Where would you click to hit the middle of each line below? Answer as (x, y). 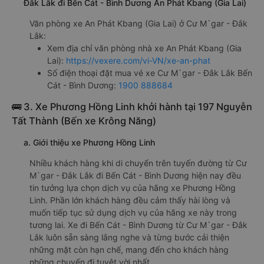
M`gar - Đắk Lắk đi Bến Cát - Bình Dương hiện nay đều (135, 176)
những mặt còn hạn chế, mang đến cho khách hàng (129, 250)
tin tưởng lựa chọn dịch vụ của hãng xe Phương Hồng (133, 188)
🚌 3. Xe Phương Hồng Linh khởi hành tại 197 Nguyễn (132, 107)
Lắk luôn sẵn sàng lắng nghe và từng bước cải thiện (129, 237)
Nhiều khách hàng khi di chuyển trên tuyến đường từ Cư (138, 163)
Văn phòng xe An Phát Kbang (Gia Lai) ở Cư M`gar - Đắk (138, 24)
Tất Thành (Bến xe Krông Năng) (84, 121)
